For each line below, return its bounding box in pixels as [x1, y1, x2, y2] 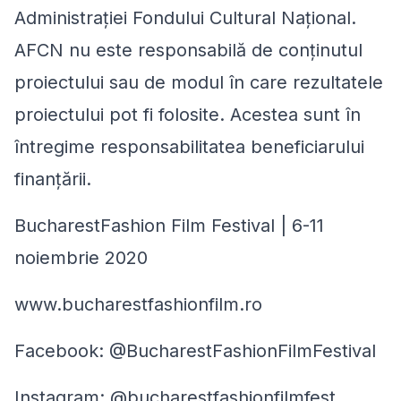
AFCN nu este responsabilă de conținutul [14, 39, 363, 62]
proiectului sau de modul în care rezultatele [14, 72, 383, 94]
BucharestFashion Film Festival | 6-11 [14, 215, 324, 237]
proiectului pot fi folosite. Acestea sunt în [14, 104, 361, 126]
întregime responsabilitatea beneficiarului [14, 136, 364, 158]
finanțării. [14, 168, 91, 191]
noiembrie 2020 [14, 247, 148, 269]
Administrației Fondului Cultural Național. [14, 7, 356, 30]
